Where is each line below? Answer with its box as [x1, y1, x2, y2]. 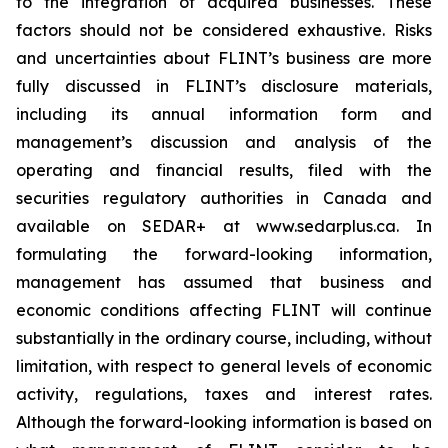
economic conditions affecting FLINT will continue [16, 300, 432, 320]
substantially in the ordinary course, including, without [16, 328, 432, 348]
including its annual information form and [16, 104, 432, 124]
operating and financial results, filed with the [16, 160, 432, 180]
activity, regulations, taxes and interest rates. [16, 384, 432, 404]
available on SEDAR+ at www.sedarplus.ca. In [16, 216, 432, 236]
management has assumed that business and [16, 272, 432, 292]
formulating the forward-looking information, [16, 244, 432, 264]
